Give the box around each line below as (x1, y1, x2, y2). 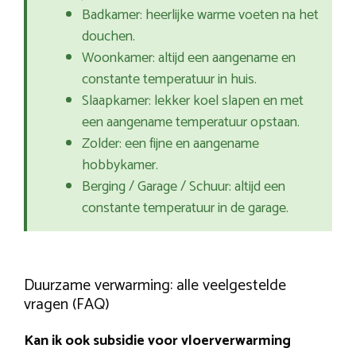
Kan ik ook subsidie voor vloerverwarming (24, 329, 291, 354)
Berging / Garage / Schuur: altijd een (82, 175, 285, 199)
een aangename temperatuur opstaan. (82, 110, 300, 135)
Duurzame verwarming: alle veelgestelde (24, 273, 286, 300)
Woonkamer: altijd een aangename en (82, 46, 296, 71)
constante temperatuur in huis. (82, 68, 257, 92)
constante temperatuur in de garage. (82, 196, 288, 221)
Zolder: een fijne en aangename (82, 132, 259, 157)
